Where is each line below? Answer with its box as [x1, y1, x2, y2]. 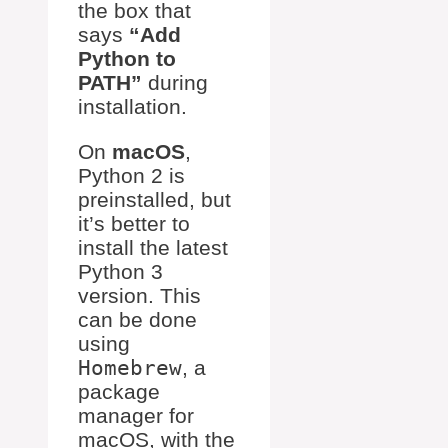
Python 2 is [78, 164, 185, 188]
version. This [78, 284, 201, 308]
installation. [78, 95, 187, 119]
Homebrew [78, 356, 182, 381]
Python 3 [78, 260, 163, 284]
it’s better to [78, 212, 190, 236]
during [142, 71, 208, 95]
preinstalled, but [78, 188, 231, 212]
